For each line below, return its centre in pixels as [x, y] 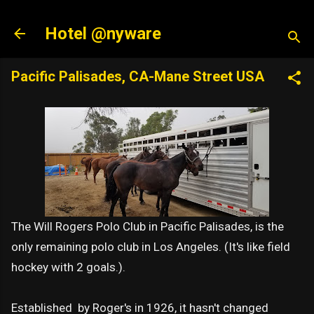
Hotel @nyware [103, 34]
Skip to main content [157, 17]
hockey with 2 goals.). [68, 267]
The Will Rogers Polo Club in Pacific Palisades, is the [148, 226]
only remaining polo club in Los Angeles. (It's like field [151, 246]
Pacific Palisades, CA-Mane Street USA [138, 76]
